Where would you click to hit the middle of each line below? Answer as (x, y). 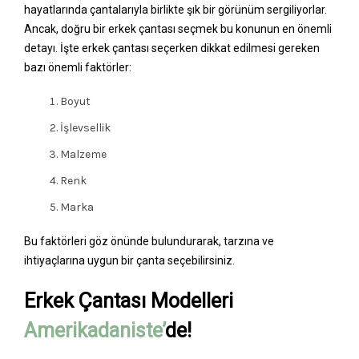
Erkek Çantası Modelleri (129, 301)
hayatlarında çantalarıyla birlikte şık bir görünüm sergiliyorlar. (175, 9)
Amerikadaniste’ (95, 330)
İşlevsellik (85, 127)
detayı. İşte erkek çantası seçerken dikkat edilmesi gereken (172, 48)
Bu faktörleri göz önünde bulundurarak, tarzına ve (149, 241)
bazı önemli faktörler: (78, 67)
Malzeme (83, 154)
